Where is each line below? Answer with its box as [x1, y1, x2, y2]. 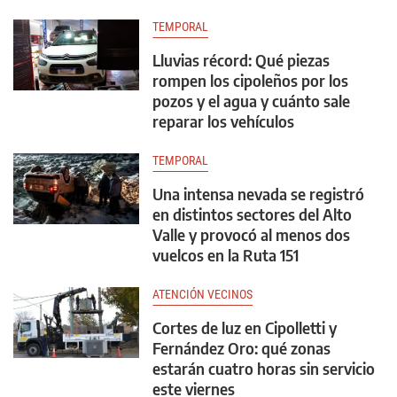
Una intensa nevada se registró [152, 183, 364, 204]
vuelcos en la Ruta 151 [152, 245, 299, 265]
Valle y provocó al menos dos [152, 224, 350, 245]
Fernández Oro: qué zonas [152, 338, 331, 358]
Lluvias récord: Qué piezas [152, 50, 330, 70]
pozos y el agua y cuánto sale [152, 90, 350, 111]
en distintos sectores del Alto [152, 204, 352, 224]
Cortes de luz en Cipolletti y [152, 317, 337, 338]
